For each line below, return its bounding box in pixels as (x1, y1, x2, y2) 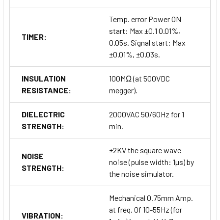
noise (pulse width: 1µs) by (109, 157, 194, 167)
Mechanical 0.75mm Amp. (109, 193, 193, 203)
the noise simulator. (109, 169, 174, 179)
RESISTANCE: (22, 85, 71, 95)
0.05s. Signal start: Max (109, 38, 186, 48)
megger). (109, 85, 137, 95)
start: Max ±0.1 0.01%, (109, 26, 180, 36)
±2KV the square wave (109, 145, 181, 155)
